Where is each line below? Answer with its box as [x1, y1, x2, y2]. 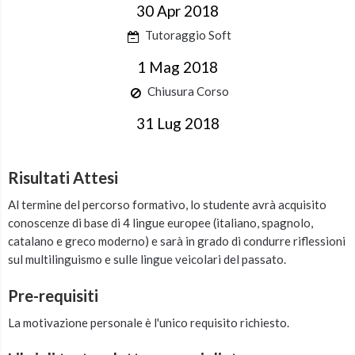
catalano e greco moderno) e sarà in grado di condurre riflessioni [8, 234, 345, 248]
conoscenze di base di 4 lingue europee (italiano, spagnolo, [8, 216, 313, 230]
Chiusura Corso [147, 84, 229, 98]
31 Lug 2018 [136, 114, 219, 132]
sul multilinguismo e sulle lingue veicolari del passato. [8, 252, 286, 266]
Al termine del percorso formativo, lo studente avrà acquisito [8, 197, 326, 212]
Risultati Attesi [8, 168, 118, 187]
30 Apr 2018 [136, 2, 219, 20]
